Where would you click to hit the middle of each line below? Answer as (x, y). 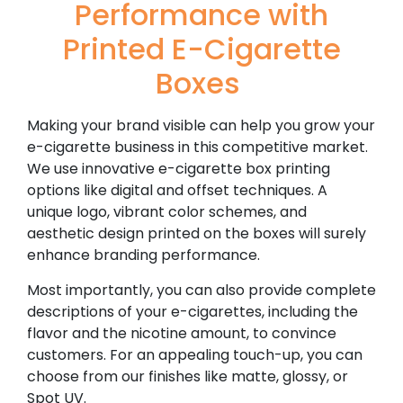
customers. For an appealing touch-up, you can (195, 354)
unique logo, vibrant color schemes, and (167, 212)
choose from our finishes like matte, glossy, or (188, 376)
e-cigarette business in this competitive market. (197, 148)
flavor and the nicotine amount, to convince (182, 333)
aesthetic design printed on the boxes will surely (197, 234)
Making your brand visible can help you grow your (201, 126)
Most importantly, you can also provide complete (201, 290)
